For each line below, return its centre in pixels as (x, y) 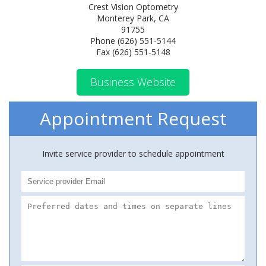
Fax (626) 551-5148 (133, 52)
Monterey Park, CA (133, 18)
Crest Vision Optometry (133, 7)
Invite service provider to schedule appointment (133, 153)
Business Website (133, 82)
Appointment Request (133, 118)
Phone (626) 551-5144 (133, 41)
